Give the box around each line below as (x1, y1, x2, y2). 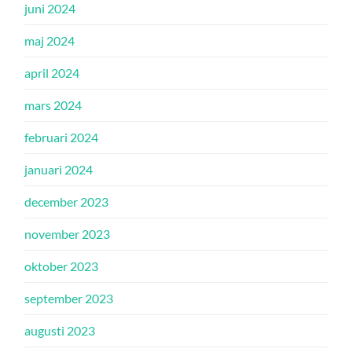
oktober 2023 (24, 258, 99, 274)
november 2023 (24, 226, 111, 242)
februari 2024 (24, 130, 99, 145)
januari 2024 (24, 162, 93, 178)
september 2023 (24, 291, 114, 306)
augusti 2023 (24, 323, 96, 339)
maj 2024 (24, 33, 75, 49)
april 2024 (24, 65, 80, 81)
